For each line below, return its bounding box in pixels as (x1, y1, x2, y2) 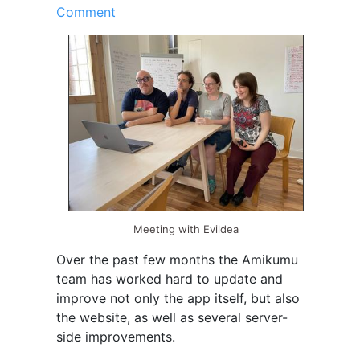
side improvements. (55, 329, 175, 346)
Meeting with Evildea (133, 223, 239, 236)
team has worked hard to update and (55, 271, 283, 288)
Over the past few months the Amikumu (55, 252, 298, 268)
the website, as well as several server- (55, 309, 288, 326)
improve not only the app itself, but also (55, 290, 300, 307)
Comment (55, 3, 116, 20)
